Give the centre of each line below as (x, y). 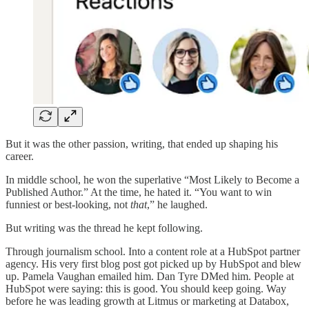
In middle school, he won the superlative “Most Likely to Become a (152, 180)
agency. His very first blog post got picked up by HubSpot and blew (153, 264)
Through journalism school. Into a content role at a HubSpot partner (153, 252)
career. (20, 157)
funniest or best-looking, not (68, 205)
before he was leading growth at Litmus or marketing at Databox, (147, 301)
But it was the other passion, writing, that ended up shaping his (142, 144)
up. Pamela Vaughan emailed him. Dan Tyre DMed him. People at (150, 277)
